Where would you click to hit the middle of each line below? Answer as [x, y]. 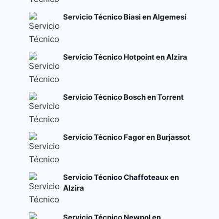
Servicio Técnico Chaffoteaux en [121, 177]
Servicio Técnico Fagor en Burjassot [127, 137]
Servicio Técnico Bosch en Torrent [124, 97]
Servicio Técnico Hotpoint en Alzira [125, 57]
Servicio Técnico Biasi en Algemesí [125, 17]
